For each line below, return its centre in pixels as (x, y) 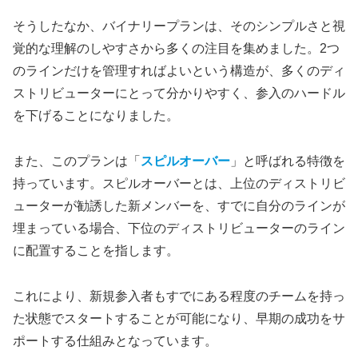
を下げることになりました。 (96, 116)
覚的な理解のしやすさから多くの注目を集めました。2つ (176, 49)
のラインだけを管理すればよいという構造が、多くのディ (179, 71)
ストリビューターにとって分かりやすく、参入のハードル (179, 93)
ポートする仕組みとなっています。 (115, 340)
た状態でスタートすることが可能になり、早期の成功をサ (179, 318)
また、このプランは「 (77, 161)
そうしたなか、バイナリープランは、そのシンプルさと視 (179, 26)
